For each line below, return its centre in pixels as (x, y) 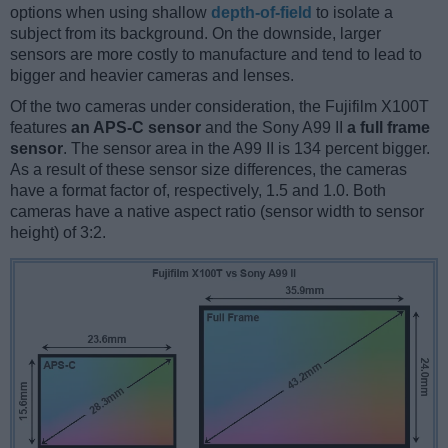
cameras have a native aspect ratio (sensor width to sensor (217, 212)
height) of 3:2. (58, 233)
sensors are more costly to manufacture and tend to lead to (216, 55)
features (40, 128)
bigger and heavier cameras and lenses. (152, 76)
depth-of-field (261, 13)
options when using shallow (110, 13)
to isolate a (352, 13)
